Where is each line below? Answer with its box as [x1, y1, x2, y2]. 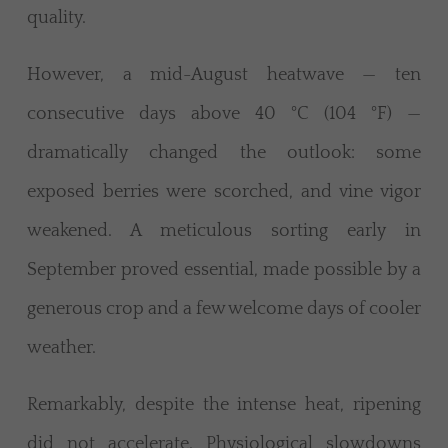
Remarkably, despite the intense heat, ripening [27, 395, 421, 416]
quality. [27, 8, 86, 29]
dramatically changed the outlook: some [27, 143, 421, 164]
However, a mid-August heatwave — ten [27, 65, 421, 86]
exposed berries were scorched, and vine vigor [27, 182, 421, 203]
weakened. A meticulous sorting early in [27, 221, 421, 242]
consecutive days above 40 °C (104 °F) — [27, 104, 421, 125]
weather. [27, 338, 96, 359]
